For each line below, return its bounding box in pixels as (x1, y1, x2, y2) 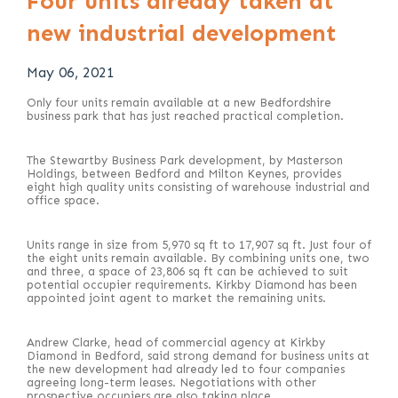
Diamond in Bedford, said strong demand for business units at (27, 348, 370, 362)
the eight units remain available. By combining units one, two (27, 251, 370, 265)
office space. (27, 193, 99, 207)
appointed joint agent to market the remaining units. (27, 291, 326, 305)
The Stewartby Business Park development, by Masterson (27, 153, 343, 167)
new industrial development (27, 19, 337, 47)
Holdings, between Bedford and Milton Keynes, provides (27, 166, 341, 180)
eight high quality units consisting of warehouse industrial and (27, 179, 370, 194)
